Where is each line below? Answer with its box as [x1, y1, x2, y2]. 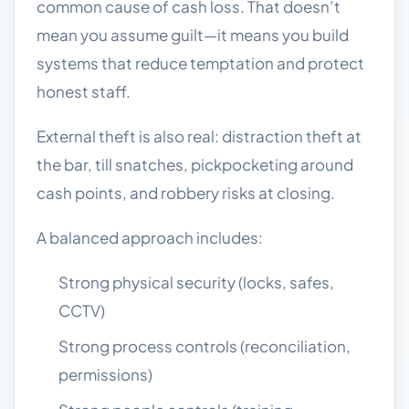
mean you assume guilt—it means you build [37, 25, 349, 45]
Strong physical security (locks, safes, [58, 272, 334, 292]
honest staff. [37, 81, 131, 101]
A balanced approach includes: [37, 227, 263, 247]
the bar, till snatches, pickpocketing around [37, 154, 353, 174]
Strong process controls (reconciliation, [58, 336, 351, 356]
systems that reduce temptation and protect [37, 53, 364, 73]
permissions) [58, 364, 152, 384]
